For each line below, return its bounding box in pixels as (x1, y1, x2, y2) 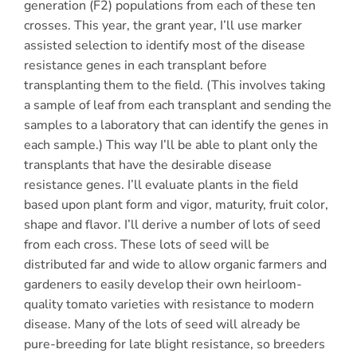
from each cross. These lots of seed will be (23, 235, 269, 253)
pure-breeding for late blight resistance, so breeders (23, 335, 325, 353)
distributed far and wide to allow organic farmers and (23, 255, 327, 273)
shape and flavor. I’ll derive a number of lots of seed (23, 215, 320, 233)
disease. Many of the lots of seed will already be (23, 315, 300, 333)
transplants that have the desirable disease (23, 155, 272, 174)
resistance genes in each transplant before (23, 56, 267, 74)
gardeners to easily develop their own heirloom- (23, 275, 302, 293)
